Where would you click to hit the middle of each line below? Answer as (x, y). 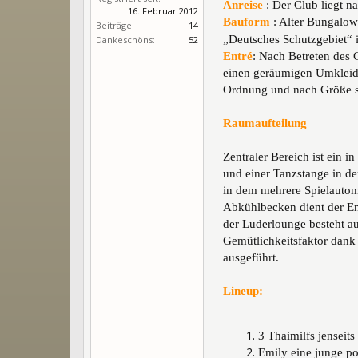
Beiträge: (115, 26)
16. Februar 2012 (163, 11)
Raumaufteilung (265, 123)
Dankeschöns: (125, 40)
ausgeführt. (251, 258)
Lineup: (243, 291)
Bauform (247, 22)
